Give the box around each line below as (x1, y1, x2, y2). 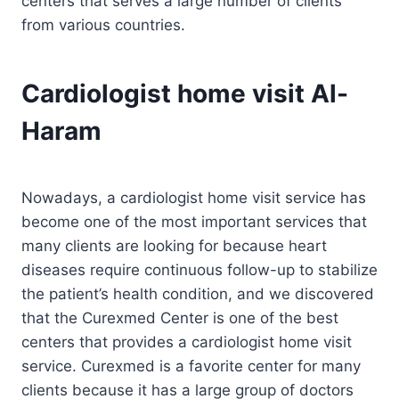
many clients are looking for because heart (21, 236, 327, 255)
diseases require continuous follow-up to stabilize (21, 260, 378, 279)
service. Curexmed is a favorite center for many (21, 356, 361, 375)
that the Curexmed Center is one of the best (21, 308, 338, 327)
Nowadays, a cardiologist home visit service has (21, 188, 366, 207)
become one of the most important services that (21, 212, 367, 231)
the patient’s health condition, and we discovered (21, 284, 374, 303)
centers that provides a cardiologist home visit (21, 332, 352, 351)
